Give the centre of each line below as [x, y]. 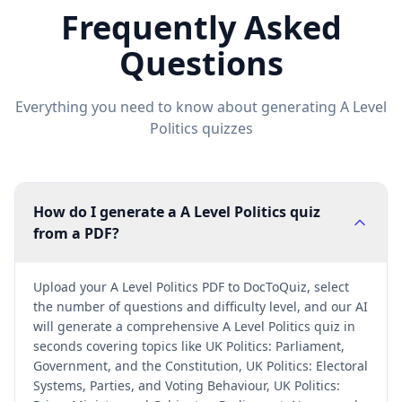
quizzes [225, 128]
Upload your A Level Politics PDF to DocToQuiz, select [191, 287]
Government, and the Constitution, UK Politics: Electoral [201, 366]
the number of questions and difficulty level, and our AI [201, 306]
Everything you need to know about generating [178, 107]
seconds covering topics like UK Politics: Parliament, [189, 346]
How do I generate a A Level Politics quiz [177, 212]
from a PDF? [76, 233]
